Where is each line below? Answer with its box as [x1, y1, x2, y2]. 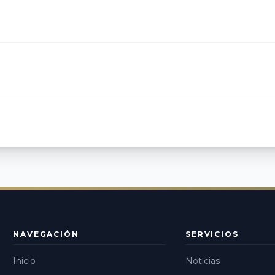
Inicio [13, 255, 36, 266]
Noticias [185, 255, 220, 266]
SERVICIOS [185, 230, 239, 239]
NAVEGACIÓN [13, 230, 79, 239]
